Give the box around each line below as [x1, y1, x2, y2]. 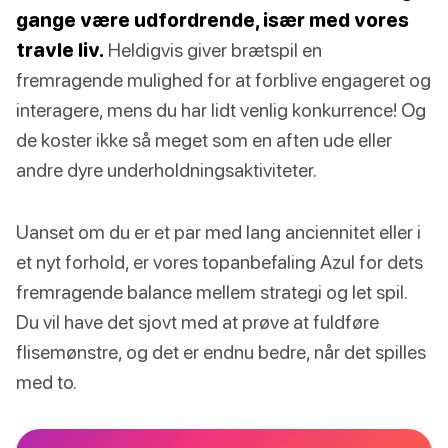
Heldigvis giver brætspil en [104, 37, 322, 61]
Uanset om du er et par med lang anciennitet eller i [16, 219, 421, 243]
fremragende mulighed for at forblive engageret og [16, 67, 431, 91]
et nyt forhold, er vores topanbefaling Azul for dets [16, 249, 423, 273]
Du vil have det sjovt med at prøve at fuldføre [16, 309, 379, 333]
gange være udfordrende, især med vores [16, 7, 409, 31]
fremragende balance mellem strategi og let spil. [16, 279, 407, 303]
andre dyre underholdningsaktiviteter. [16, 157, 317, 181]
